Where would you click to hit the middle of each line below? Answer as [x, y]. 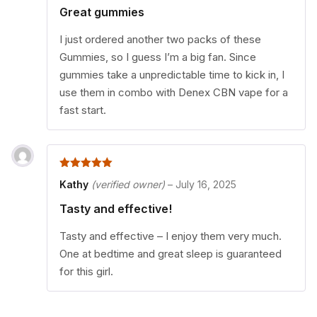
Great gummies [102, 12]
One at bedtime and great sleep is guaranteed [171, 254]
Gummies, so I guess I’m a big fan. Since [158, 57]
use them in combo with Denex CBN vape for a [174, 92]
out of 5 [85, 177]
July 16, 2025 [206, 184]
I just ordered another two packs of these [160, 39]
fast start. [83, 110]
